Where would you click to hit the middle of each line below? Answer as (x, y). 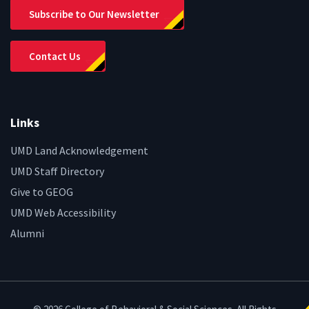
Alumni (27, 233)
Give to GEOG (42, 192)
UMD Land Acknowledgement (79, 151)
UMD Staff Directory (57, 171)
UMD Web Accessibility (63, 213)
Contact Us (55, 56)
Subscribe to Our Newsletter (94, 14)
